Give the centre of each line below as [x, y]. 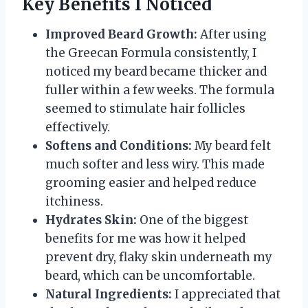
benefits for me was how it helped [145, 238]
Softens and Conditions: [119, 145]
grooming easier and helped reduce [151, 183]
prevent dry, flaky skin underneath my [159, 257]
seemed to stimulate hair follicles [145, 108]
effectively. [78, 127]
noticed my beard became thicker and [156, 71]
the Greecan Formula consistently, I [151, 53]
